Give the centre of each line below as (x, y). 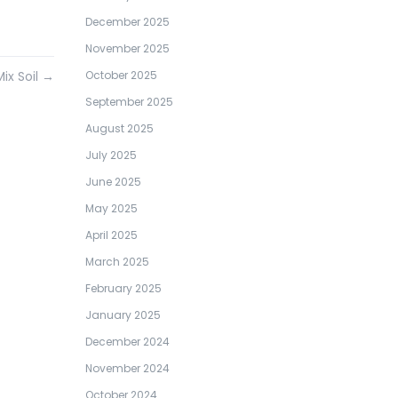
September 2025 (129, 102)
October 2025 (121, 75)
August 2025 (119, 128)
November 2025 (127, 48)
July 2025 (111, 155)
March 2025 (117, 262)
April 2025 (111, 235)
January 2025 (123, 315)
